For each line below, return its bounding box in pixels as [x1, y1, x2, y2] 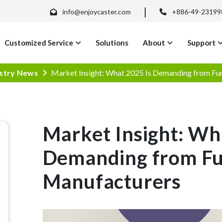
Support [187, 38, 216, 47]
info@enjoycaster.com [62, 7, 131, 16]
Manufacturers [42, 169, 181, 193]
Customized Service [4, 38, 73, 47]
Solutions [96, 38, 128, 47]
